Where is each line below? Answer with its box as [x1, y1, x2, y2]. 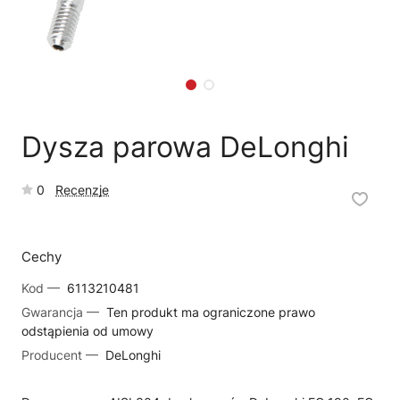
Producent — [21, 347, 102, 362]
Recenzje [55, 182, 109, 197]
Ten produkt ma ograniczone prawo [103, 304, 315, 320]
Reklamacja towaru [247, 23, 332, 36]
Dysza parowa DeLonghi [21, 129, 349, 164]
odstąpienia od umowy [21, 323, 154, 338]
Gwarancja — [21, 304, 103, 320]
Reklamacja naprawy [74, 23, 165, 36]
